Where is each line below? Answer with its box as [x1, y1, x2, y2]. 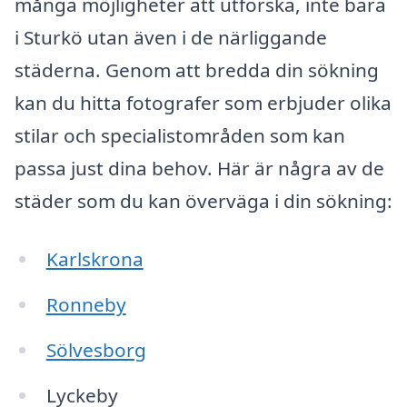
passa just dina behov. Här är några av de [15, 155, 384, 182]
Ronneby [45, 292, 126, 318]
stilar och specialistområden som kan [15, 123, 345, 149]
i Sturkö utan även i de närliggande [15, 25, 327, 51]
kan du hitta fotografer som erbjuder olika [15, 90, 392, 116]
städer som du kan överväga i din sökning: [15, 188, 392, 214]
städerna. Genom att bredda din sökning [15, 57, 379, 84]
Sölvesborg [45, 336, 146, 362]
